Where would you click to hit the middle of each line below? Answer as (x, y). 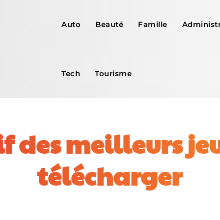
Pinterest (125, 209)
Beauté (110, 24)
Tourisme (113, 73)
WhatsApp (197, 209)
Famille (153, 24)
